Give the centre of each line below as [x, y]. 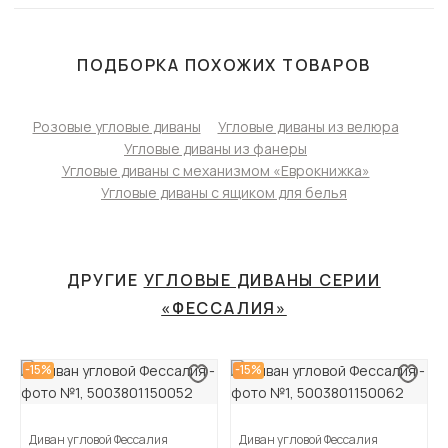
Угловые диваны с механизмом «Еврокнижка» [215, 171]
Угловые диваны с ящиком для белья [224, 193]
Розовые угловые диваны [116, 127]
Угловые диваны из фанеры [215, 149]
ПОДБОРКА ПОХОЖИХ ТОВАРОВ [224, 65]
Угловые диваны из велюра [308, 127]
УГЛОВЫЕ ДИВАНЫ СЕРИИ [262, 280]
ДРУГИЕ [105, 280]
